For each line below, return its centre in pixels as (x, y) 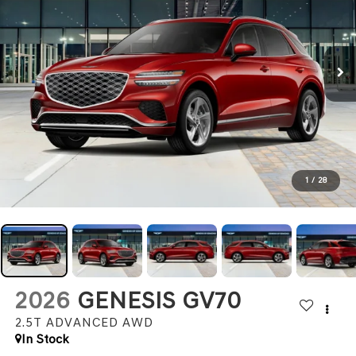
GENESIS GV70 (159, 301)
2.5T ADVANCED (66, 323)
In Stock (45, 339)
